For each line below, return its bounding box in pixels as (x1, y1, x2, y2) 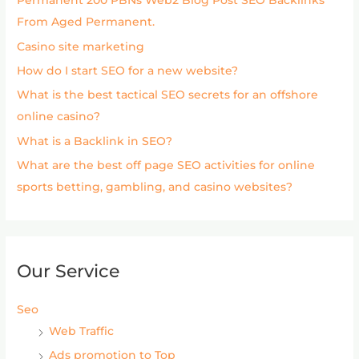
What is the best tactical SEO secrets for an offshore (17, 88, 319, 102)
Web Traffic (49, 325, 115, 338)
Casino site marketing (17, 39, 145, 53)
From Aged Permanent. (17, 15, 155, 29)
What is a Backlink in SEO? (17, 134, 173, 147)
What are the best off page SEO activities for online (17, 159, 316, 172)
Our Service (17, 260, 120, 283)
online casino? (17, 110, 101, 123)
